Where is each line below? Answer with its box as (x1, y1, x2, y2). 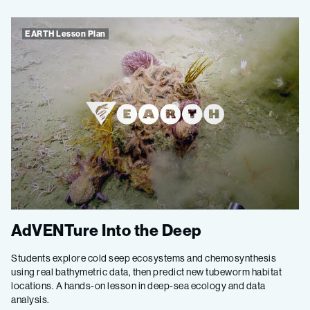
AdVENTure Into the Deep (11, 219, 202, 240)
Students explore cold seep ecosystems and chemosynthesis (11, 251, 276, 264)
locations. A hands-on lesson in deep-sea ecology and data (11, 279, 266, 292)
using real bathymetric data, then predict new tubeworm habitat (11, 265, 282, 278)
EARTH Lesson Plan (25, 28, 106, 39)
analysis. (11, 293, 50, 306)
